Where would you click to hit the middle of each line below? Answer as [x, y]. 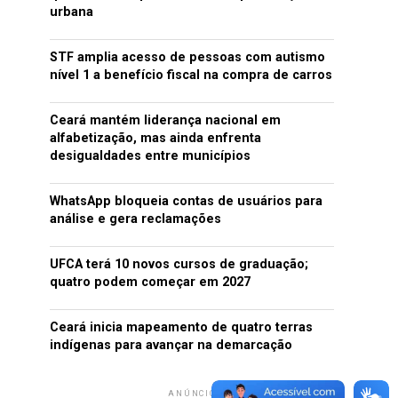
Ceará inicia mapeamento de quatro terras [181, 327]
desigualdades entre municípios [150, 156]
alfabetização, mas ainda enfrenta [155, 138]
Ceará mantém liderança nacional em [165, 120]
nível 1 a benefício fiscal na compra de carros [191, 75]
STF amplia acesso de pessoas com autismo [187, 57]
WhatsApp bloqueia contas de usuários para [186, 201]
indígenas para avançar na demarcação [171, 345]
